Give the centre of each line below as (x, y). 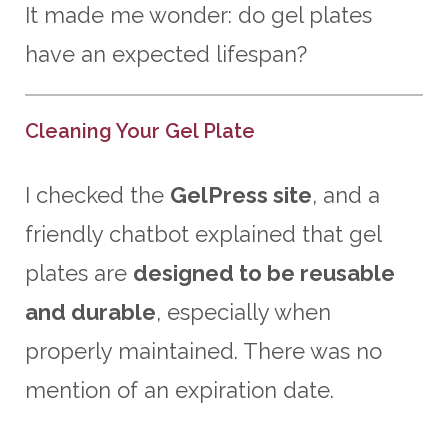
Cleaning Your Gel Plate (140, 130)
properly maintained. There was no (203, 350)
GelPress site (241, 194)
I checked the (97, 194)
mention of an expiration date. (179, 389)
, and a (346, 194)
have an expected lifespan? (166, 53)
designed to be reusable (264, 272)
